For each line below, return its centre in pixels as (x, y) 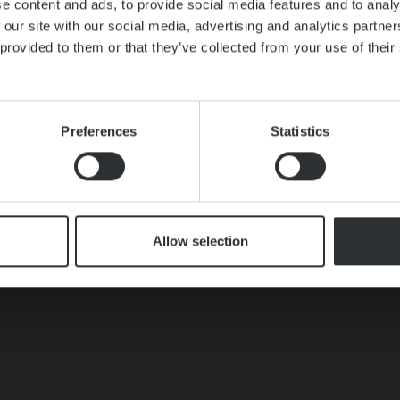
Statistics (300, 131)
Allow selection (200, 241)
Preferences (99, 131)
